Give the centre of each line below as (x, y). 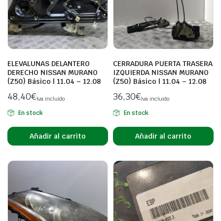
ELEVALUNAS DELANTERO (49, 64)
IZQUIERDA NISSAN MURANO (161, 73)
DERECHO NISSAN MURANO (53, 73)
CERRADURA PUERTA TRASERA (163, 64)
